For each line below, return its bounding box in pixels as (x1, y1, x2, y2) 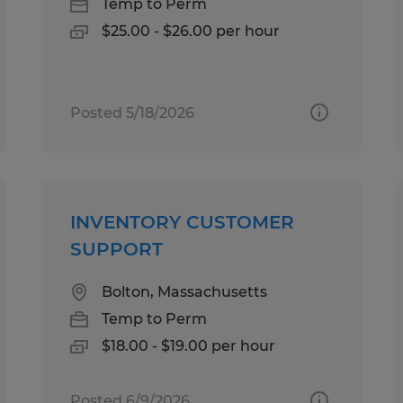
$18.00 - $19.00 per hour (102, 336, 276, 354)
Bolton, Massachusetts (102, 282, 268, 300)
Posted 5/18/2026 (70, 103, 195, 121)
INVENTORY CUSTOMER (70, 210, 295, 233)
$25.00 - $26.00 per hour (102, 22, 281, 40)
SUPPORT (70, 237, 164, 260)
